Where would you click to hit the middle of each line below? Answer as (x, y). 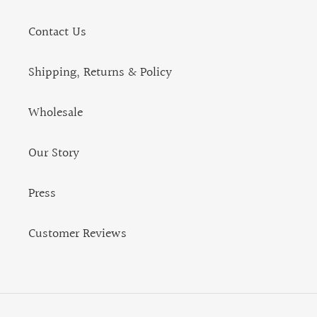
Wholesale (56, 113)
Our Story (54, 154)
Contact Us (57, 33)
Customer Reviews (77, 234)
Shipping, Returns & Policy (100, 73)
